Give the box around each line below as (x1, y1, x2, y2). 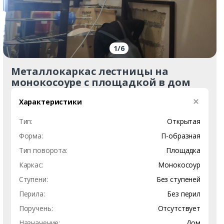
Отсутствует (157, 203, 200, 213)
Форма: (18, 130, 43, 140)
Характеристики (18, 96, 82, 106)
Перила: (18, 188, 45, 198)
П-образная (161, 130, 200, 140)
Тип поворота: (18, 145, 67, 155)
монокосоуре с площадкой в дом (10, 75, 190, 89)
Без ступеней (156, 174, 200, 184)
